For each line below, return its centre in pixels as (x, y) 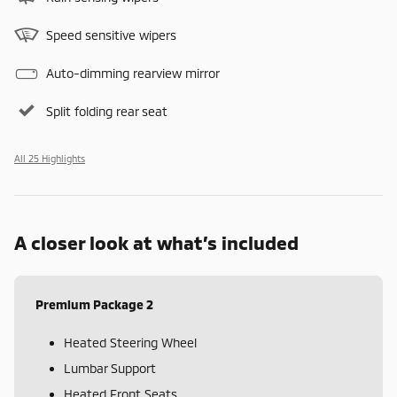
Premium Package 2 (94, 305)
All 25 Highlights (50, 159)
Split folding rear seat (107, 112)
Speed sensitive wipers (111, 35)
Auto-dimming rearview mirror (133, 74)
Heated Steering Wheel (130, 343)
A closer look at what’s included (156, 243)
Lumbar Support (110, 369)
